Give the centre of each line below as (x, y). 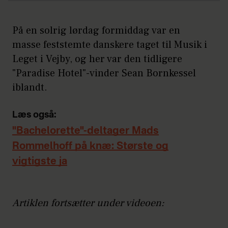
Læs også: (34, 115)
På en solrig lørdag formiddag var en (96, 31)
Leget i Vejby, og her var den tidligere (97, 59)
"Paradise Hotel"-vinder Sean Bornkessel (104, 74)
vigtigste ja (40, 162)
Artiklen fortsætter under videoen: (88, 203)
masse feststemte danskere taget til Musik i (110, 45)
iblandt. (31, 88)
